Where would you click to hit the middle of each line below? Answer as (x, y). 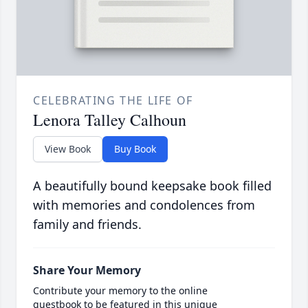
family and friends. (87, 224)
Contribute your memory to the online (120, 291)
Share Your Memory (87, 271)
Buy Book (135, 149)
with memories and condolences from (144, 205)
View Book (68, 149)
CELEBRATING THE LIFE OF (113, 101)
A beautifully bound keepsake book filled (152, 186)
